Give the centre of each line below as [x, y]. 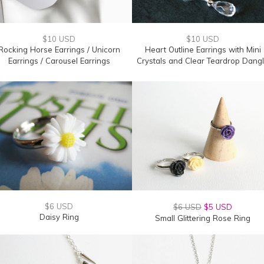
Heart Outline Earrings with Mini [203, 49]
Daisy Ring [59, 217]
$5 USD [218, 207]
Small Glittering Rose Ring [203, 218]
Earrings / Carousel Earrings [59, 61]
